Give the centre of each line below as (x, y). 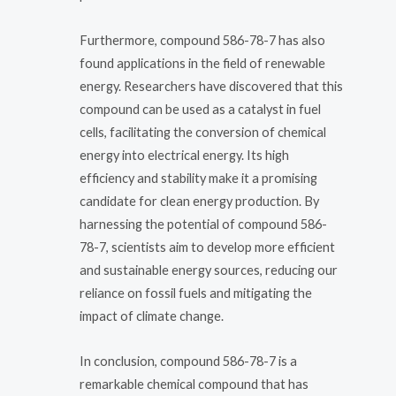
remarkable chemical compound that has (194, 385)
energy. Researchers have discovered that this (211, 86)
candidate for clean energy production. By (199, 201)
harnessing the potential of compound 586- (203, 224)
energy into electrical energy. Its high (184, 155)
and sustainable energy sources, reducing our (209, 270)
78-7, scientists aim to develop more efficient (207, 247)
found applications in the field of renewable (202, 63)
